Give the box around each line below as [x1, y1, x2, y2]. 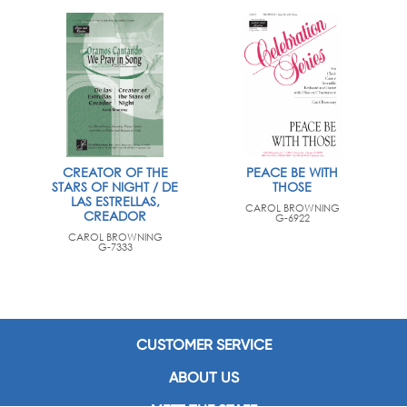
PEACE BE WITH [246, 164, 338, 181]
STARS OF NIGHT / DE [52, 178, 178, 195]
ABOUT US [168, 369, 239, 386]
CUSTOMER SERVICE [135, 336, 272, 353]
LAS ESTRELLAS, [70, 193, 160, 210]
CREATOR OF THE [62, 164, 168, 181]
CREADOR [84, 207, 146, 224]
